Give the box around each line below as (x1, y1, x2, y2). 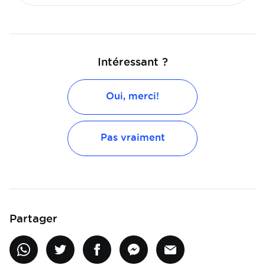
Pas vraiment (100, 132, 165, 143)
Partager (9, 212, 57, 225)
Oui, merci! (106, 91, 159, 102)
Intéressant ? (97, 56, 168, 68)
